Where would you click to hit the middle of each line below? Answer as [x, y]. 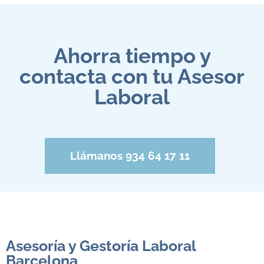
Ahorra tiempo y [132, 56]
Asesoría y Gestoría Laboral [101, 246]
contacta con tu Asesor [132, 77]
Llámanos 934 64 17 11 [130, 156]
